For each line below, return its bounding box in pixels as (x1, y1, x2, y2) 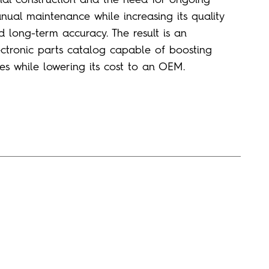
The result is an (108, 26, 187, 40)
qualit (192, 9, 219, 23)
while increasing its (94, 9, 192, 23)
